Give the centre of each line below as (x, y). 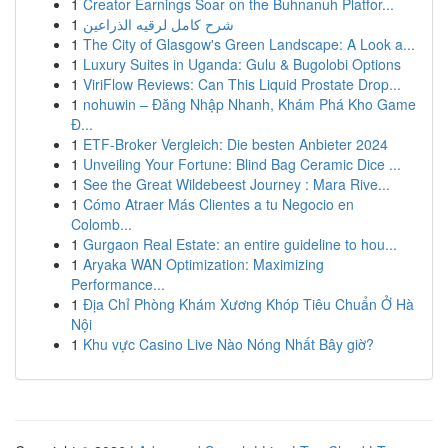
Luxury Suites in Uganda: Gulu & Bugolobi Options (242, 64)
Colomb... (101, 224)
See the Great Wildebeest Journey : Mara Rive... (236, 184)
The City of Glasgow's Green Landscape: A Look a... (249, 44)
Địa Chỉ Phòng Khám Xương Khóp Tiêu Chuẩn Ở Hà (248, 304)
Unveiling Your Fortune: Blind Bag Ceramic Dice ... (242, 164)
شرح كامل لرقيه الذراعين (158, 24)
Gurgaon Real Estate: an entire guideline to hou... (240, 244)
